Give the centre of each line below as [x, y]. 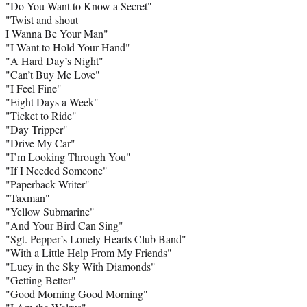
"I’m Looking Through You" [68, 156]
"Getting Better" [41, 280]
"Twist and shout [42, 19]
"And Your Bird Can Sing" [64, 225]
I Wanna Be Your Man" [57, 33]
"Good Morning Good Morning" [77, 293]
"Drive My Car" [40, 143]
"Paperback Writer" [48, 184]
